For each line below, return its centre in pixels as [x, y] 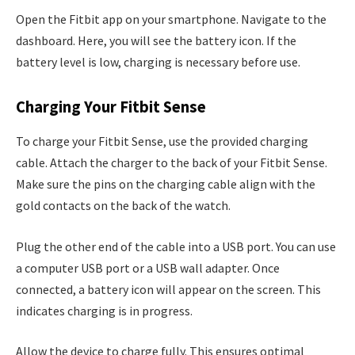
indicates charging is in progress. [104, 310]
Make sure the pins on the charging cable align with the [166, 184]
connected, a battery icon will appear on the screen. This [168, 289]
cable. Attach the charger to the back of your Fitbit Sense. [172, 163]
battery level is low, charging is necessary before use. [158, 62]
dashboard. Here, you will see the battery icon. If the [156, 41]
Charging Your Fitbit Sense [111, 107]
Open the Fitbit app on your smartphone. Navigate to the [171, 19]
